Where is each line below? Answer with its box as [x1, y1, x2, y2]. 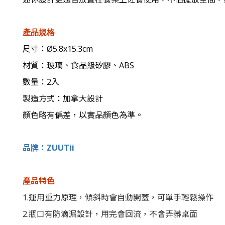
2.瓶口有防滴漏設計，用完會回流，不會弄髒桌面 [23, 208, 197, 219]
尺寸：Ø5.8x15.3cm [23, 43, 93, 54]
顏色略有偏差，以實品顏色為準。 [23, 109, 145, 121]
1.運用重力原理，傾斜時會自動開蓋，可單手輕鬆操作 [23, 192, 213, 203]
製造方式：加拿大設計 [23, 93, 103, 104]
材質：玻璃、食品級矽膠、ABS [23, 60, 134, 71]
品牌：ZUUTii [23, 142, 74, 153]
